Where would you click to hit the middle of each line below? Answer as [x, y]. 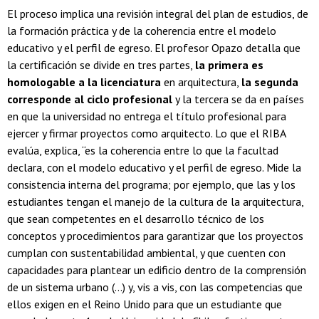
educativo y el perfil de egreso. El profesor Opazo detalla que [154, 48]
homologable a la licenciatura [84, 82]
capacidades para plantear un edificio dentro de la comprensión [157, 270]
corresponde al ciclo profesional [90, 99]
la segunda [270, 82]
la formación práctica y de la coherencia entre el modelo [142, 31]
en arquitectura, [201, 82]
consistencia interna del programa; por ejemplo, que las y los [151, 185]
